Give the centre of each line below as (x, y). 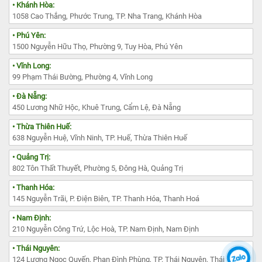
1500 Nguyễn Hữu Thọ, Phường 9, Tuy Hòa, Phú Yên (97, 47)
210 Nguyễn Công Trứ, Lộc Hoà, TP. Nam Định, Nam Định (106, 229)
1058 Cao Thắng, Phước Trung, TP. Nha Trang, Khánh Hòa (107, 16)
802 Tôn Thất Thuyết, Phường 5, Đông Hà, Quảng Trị (98, 168)
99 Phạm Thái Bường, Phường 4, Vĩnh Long (82, 77)
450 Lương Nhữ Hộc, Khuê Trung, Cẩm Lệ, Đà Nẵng (96, 108)
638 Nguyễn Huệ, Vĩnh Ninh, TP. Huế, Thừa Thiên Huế (100, 138)
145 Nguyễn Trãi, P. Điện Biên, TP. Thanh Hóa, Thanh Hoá (106, 199)
